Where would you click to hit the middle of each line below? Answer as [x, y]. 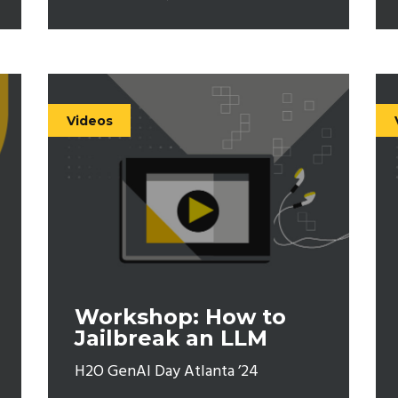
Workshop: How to [180, 316]
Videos [89, 120]
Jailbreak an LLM [171, 338]
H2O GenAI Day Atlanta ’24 [166, 371]
